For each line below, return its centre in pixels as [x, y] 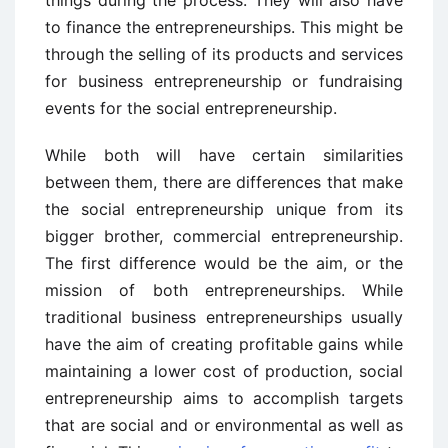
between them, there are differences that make [224, 182]
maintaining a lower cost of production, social [224, 371]
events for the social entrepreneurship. [191, 108]
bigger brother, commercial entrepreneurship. [224, 236]
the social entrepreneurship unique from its [224, 209]
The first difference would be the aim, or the [224, 263]
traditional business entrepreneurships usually [224, 317]
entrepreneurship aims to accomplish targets [224, 398]
